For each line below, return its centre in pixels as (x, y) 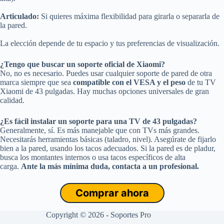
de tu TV (201, 82)
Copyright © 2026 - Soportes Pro (99, 215)
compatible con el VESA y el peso (129, 82)
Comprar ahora (112, 193)
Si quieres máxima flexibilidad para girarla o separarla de (129, 16)
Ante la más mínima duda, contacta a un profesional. (110, 166)
